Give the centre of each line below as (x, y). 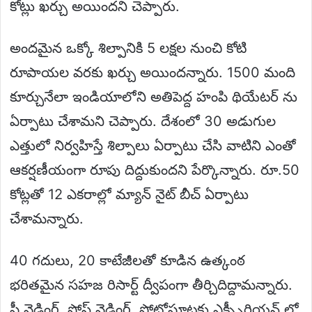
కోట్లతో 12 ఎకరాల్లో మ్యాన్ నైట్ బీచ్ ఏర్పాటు (129, 194)
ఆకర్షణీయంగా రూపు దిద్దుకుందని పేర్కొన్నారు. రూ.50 (155, 170)
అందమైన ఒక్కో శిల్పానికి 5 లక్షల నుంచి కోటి (128, 48)
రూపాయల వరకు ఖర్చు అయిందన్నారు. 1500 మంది (153, 72)
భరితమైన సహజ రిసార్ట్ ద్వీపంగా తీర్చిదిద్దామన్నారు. (151, 284)
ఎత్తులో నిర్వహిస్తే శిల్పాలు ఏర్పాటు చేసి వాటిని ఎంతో (153, 145)
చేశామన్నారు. (47, 218)
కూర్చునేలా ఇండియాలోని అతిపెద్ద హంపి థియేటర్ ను (154, 96)
